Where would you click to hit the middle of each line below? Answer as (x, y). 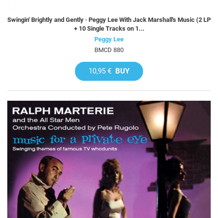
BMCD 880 (109, 50)
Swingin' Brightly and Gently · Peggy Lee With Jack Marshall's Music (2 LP (109, 20)
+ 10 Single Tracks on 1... (109, 29)
